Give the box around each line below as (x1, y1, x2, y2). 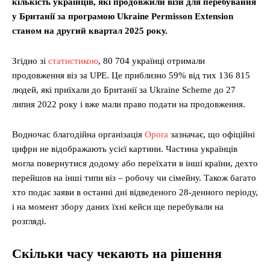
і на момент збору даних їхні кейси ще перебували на (12, 202, 224, 212)
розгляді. (12, 216, 46, 227)
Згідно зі (12, 56, 48, 66)
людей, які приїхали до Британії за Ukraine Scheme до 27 (12, 85, 236, 95)
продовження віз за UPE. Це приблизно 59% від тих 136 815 (12, 71, 250, 81)
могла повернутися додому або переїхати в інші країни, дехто (12, 159, 258, 169)
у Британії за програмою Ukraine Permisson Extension (12, 11, 233, 22)
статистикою (48, 56, 98, 66)
